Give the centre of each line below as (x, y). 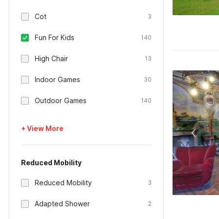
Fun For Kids (55, 37)
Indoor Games (57, 79)
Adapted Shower (62, 204)
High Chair (51, 58)
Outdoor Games (61, 100)
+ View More (42, 128)
